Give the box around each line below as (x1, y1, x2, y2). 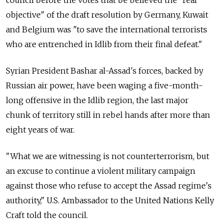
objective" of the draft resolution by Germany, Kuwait (6, 9, 208, 20)
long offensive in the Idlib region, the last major (6, 95, 189, 105)
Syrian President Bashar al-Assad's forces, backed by (6, 65, 203, 76)
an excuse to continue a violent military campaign (6, 165, 195, 176)
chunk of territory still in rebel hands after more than (6, 110, 210, 120)
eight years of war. (6, 124, 75, 135)
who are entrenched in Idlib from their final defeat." (6, 39, 202, 49)
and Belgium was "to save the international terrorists (6, 24, 207, 34)
